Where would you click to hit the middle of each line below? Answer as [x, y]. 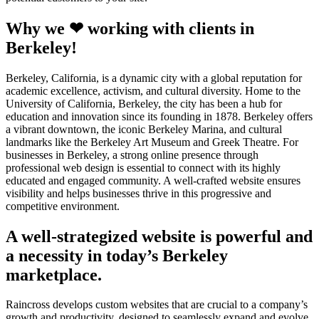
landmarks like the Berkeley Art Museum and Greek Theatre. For [152, 142]
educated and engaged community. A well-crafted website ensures [153, 180]
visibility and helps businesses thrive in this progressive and [138, 193]
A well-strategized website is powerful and [159, 236]
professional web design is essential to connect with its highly [143, 167]
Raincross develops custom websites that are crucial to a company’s [157, 305]
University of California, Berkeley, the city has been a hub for [144, 103]
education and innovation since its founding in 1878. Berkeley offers [159, 116]
